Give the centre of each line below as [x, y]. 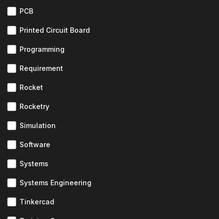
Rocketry [34, 106]
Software [35, 144]
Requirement [41, 68]
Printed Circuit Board [55, 30]
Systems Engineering [55, 183]
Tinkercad [37, 202]
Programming [42, 49]
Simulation [38, 125]
